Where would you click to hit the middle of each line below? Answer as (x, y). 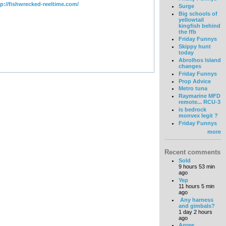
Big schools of (198, 13)
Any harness (196, 200)
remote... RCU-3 (199, 102)
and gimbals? (196, 206)
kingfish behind (199, 25)
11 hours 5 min (196, 186)
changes (190, 66)
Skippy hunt (194, 47)
